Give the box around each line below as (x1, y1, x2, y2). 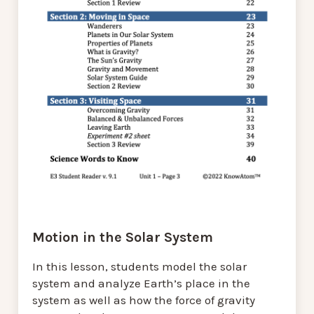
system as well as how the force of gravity (32, 293, 255, 308)
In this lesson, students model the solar (32, 259, 247, 274)
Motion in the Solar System (32, 229, 213, 246)
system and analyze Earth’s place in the (32, 276, 250, 291)
